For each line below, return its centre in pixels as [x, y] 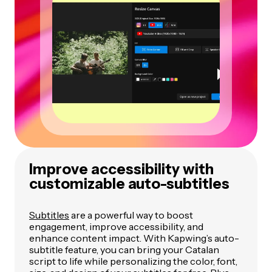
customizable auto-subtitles [129, 184]
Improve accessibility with [121, 169]
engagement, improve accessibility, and [116, 227]
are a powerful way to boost [131, 215]
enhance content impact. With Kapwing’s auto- [134, 238]
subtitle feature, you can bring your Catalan [124, 250]
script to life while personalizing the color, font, [133, 261]
